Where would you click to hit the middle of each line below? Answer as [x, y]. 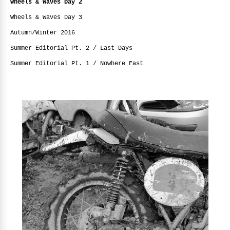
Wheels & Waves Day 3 [46, 17]
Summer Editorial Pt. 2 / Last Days [71, 48]
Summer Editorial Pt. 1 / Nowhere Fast [77, 63]
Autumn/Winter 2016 [43, 33]
